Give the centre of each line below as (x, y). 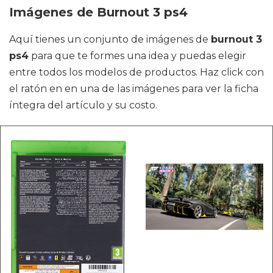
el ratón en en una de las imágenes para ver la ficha (134, 88)
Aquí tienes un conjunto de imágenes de (110, 39)
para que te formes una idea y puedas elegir (137, 55)
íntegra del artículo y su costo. (83, 105)
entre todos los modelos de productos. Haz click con (136, 72)
